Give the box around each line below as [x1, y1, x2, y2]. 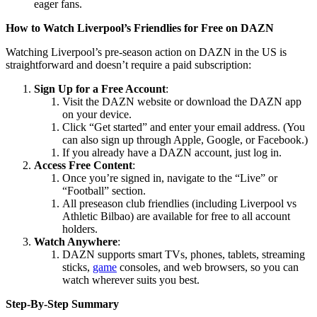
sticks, [62, 261, 93, 274]
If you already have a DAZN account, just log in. [62, 146, 282, 159]
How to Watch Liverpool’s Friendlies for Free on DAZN [6, 22, 274, 35]
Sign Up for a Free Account [34, 83, 166, 96]
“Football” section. [62, 185, 146, 197]
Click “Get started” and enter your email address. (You [62, 121, 305, 134]
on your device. [62, 108, 132, 121]
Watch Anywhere [34, 236, 117, 248]
